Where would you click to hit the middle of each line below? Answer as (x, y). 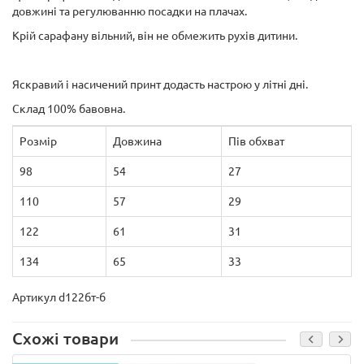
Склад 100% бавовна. (69, 109)
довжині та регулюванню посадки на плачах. (130, 11)
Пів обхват (256, 141)
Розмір (38, 141)
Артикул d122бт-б (59, 297)
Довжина (137, 141)
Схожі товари (65, 339)
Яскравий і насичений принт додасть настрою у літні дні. (160, 84)
